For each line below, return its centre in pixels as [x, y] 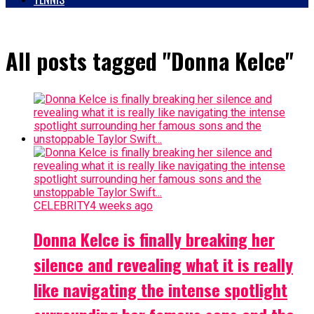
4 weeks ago [121, 205]
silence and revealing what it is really [163, 264]
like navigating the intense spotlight [161, 289]
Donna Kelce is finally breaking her [154, 239]
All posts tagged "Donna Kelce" [150, 61]
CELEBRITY [62, 205]
